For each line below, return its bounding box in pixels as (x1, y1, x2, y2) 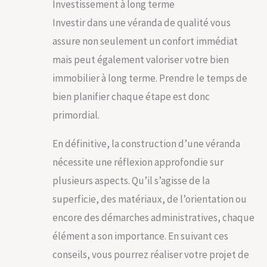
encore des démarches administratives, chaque (52, 210, 254, 224)
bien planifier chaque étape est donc (52, 89, 210, 103)
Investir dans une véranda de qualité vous (52, 15, 231, 29)
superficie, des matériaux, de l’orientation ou (52, 192, 247, 206)
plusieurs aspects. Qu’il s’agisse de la (52, 173, 210, 187)
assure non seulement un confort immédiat (52, 34, 238, 48)
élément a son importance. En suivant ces (52, 229, 228, 243)
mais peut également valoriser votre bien (52, 52, 229, 66)
